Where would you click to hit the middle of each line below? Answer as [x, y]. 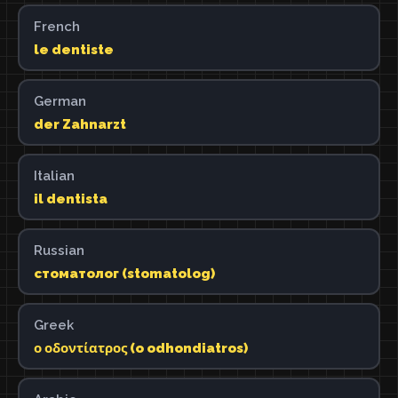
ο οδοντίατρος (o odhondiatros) [140, 348]
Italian [54, 175]
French [56, 26]
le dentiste [73, 49]
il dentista [70, 199]
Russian [59, 250]
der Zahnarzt [80, 124]
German [60, 101]
